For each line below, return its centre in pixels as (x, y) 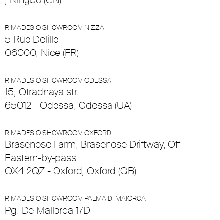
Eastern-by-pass (41, 158)
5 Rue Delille (32, 40)
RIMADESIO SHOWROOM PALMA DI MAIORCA (75, 199)
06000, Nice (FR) (42, 53)
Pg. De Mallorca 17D (48, 210)
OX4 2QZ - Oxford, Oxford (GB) (70, 171)
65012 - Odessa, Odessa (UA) (68, 105)
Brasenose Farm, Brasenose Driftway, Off (93, 145)
